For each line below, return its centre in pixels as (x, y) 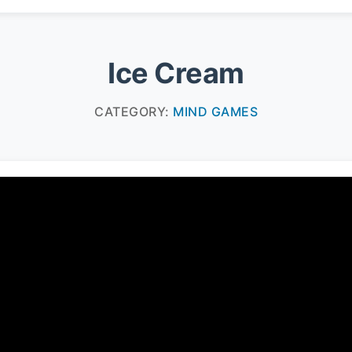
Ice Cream (176, 73)
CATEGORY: (134, 112)
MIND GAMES (215, 112)
